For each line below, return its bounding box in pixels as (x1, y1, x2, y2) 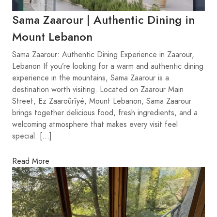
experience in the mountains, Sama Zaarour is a (12, 73, 169, 84)
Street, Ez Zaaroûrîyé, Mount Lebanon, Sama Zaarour (12, 96, 191, 107)
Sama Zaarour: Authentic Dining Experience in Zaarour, (12, 49, 194, 61)
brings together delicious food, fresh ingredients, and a (12, 108, 198, 119)
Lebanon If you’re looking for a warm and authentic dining (12, 61, 203, 72)
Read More (12, 155, 49, 167)
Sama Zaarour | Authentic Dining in (12, 12, 195, 28)
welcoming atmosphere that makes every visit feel (12, 119, 178, 130)
